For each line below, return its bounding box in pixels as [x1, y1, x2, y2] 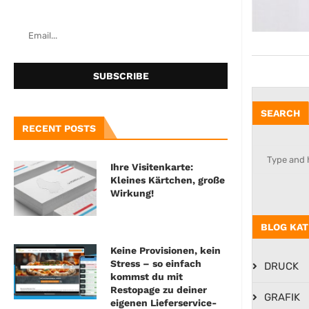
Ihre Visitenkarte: [110, 161, 193, 173]
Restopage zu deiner [110, 284, 207, 296]
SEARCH [261, 108, 300, 119]
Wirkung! [110, 188, 154, 199]
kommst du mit [110, 271, 183, 283]
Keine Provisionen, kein [110, 245, 221, 257]
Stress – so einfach [110, 258, 201, 270]
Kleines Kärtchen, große [110, 175, 225, 186]
